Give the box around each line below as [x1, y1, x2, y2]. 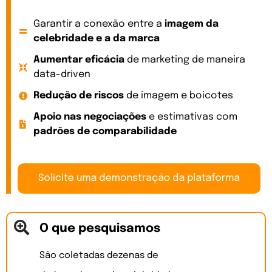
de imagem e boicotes [123, 90, 233, 101]
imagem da [164, 19, 219, 30]
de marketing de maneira [124, 55, 245, 66]
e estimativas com [146, 112, 237, 123]
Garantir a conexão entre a [33, 19, 165, 30]
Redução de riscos [33, 90, 124, 101]
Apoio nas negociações [33, 112, 146, 123]
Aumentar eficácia [33, 55, 124, 66]
